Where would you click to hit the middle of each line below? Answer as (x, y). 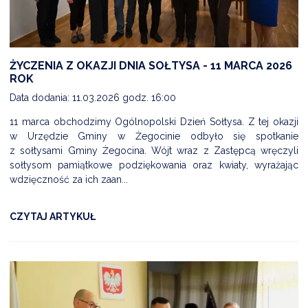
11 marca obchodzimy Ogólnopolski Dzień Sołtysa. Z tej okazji (154, 121)
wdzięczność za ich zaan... (69, 179)
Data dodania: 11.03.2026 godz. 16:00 (93, 97)
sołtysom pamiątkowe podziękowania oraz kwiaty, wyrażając (154, 165)
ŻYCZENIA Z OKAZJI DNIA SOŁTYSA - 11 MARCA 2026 (151, 65)
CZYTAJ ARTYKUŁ (53, 216)
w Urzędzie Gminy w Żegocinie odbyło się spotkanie (154, 136)
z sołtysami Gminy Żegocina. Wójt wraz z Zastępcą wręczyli (154, 150)
